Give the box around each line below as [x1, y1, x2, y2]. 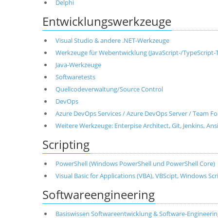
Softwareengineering [42, 186, 155, 202]
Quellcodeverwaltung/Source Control [55, 85, 163, 93]
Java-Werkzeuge [55, 60, 101, 69]
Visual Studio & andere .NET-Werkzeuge [55, 36, 169, 45]
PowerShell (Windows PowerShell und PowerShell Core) [55, 159, 215, 168]
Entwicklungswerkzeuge [42, 13, 171, 29]
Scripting [42, 136, 90, 152]
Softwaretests [55, 73, 95, 81]
